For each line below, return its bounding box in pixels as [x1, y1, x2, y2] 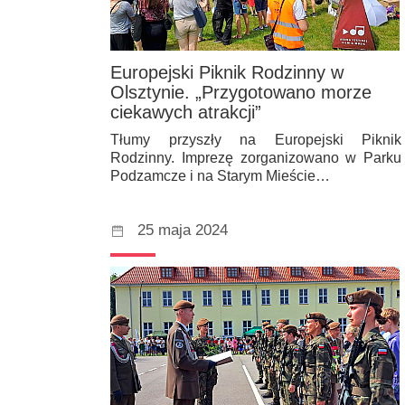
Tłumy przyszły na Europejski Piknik [110, 131, 401, 147]
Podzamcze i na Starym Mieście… [110, 167, 330, 184]
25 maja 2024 [137, 221, 228, 239]
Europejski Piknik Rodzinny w [110, 62, 344, 83]
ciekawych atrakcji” [110, 102, 261, 123]
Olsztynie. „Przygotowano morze [110, 82, 372, 103]
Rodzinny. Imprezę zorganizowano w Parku [110, 149, 401, 165]
